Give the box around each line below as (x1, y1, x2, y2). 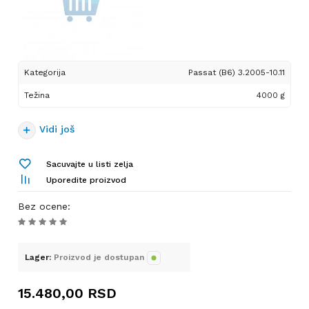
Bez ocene (18, 201, 68, 212)
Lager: (25, 252, 51, 262)
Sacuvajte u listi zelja (46, 159, 133, 169)
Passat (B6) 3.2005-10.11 (188, 68, 285, 77)
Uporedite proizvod (46, 175, 126, 185)
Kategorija (24, 68, 66, 77)
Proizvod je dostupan (54, 252, 144, 262)
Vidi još (39, 123, 74, 134)
